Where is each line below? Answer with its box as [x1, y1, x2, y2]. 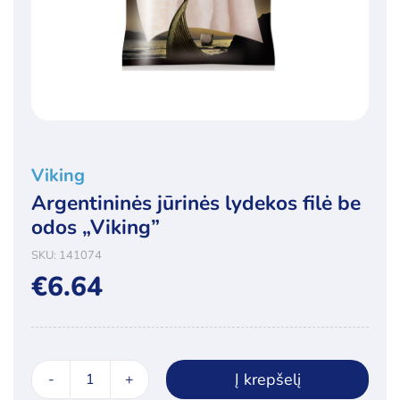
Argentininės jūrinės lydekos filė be [31, 189, 361, 217]
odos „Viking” [31, 213, 160, 241]
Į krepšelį [234, 368, 301, 390]
